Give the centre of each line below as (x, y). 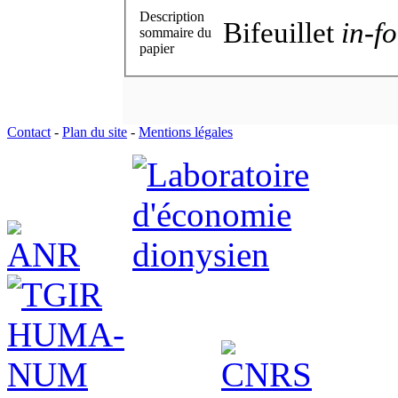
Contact (29, 131)
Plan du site (95, 131)
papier (157, 48)
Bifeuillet (282, 32)
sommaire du (175, 32)
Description (172, 16)
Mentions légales (186, 131)
